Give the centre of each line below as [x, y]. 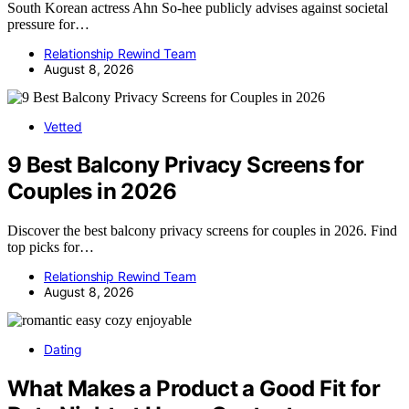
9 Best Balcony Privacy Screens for [186, 165]
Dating [63, 350]
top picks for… [51, 247]
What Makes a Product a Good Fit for [194, 389]
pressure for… [48, 24]
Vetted [63, 126]
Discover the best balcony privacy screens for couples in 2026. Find [202, 231]
